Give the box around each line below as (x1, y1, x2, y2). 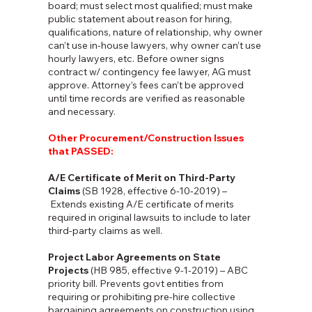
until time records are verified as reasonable (47, 92, 245, 105)
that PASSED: (47, 145, 114, 158)
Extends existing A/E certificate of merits (47, 198, 234, 211)
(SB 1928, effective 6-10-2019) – (79, 185, 227, 198)
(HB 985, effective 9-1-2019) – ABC (88, 264, 248, 277)
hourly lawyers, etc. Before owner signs (47, 52, 224, 65)
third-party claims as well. (47, 224, 162, 237)
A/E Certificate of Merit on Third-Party (47, 171, 235, 185)
